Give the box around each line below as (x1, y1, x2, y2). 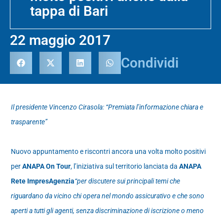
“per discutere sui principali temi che (74, 177, 181, 185)
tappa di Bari (30, 2, 108, 19)
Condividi (121, 54, 179, 71)
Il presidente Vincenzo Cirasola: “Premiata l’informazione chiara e (11, 103, 204, 111)
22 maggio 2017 (10, 32, 110, 49)
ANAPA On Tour (21, 162, 71, 170)
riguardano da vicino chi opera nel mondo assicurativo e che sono (11, 191, 205, 200)
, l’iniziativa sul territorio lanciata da (71, 162, 180, 170)
